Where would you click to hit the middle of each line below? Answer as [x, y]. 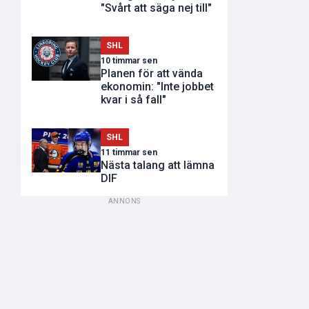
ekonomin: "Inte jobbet [157, 86]
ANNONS [124, 201]
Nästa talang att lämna [158, 166]
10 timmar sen [129, 60]
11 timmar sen [129, 153]
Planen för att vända [152, 73]
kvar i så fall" [133, 99]
